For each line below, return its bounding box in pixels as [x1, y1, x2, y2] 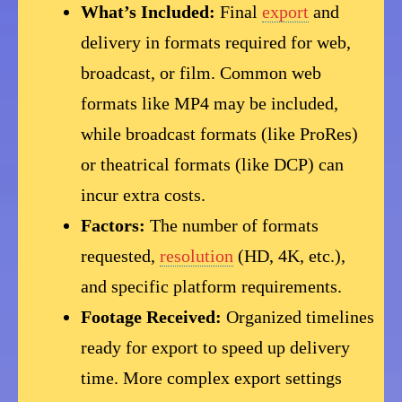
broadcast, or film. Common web [81, 63, 322, 83]
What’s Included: [81, 2, 216, 22]
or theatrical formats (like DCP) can [81, 154, 345, 175]
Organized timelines [222, 307, 375, 328]
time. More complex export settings [81, 368, 343, 389]
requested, [81, 246, 161, 267]
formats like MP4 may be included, [81, 93, 339, 114]
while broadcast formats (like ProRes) [81, 124, 359, 144]
